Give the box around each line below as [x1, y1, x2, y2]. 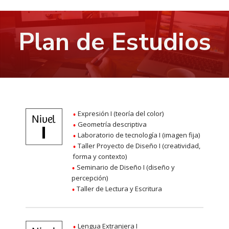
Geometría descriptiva [76, 120, 147, 129]
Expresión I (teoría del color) [76, 109, 164, 119]
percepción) [72, 173, 108, 183]
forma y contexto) [72, 152, 127, 162]
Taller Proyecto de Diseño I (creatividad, [76, 141, 200, 151]
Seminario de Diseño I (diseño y [75, 163, 175, 172]
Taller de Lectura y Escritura [75, 184, 162, 194]
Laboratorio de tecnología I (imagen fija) [76, 130, 200, 140]
